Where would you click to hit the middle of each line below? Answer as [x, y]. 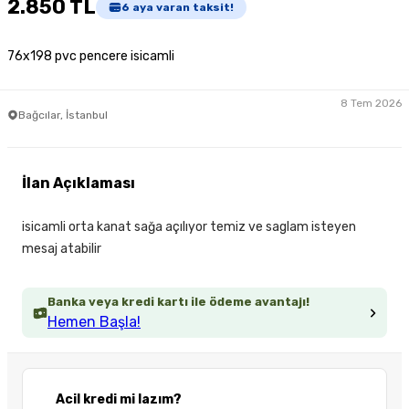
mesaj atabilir [62, 249]
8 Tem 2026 [371, 103]
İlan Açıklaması [79, 184]
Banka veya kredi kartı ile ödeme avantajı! [178, 302]
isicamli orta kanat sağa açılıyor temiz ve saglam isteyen [189, 227]
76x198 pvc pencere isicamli [91, 57]
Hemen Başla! [94, 322]
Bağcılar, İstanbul [63, 115]
